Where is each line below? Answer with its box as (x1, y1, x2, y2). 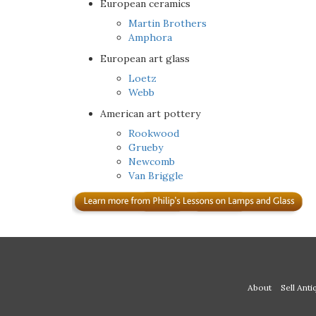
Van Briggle (128, 169, 183, 183)
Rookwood (128, 127, 179, 140)
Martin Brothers (128, 17, 207, 30)
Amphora (128, 31, 172, 44)
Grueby (128, 141, 163, 154)
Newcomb (128, 155, 175, 169)
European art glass (100, 52, 190, 66)
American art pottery (100, 107, 200, 121)
